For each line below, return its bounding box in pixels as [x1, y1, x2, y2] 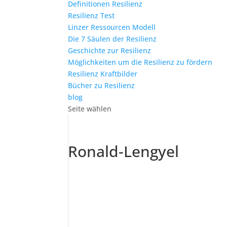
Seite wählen [68, 104, 112, 113]
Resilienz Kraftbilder [68, 69, 138, 79]
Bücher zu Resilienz [68, 81, 135, 90]
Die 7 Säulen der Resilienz [68, 34, 157, 44]
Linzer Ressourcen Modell [68, 22, 156, 32]
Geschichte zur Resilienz [68, 46, 152, 55]
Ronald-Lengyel [68, 141, 179, 162]
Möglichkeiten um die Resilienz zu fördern [68, 57, 213, 67]
